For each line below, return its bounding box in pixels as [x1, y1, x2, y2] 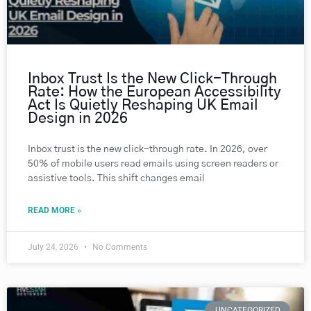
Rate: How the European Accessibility [28, 85, 281, 100]
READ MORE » [28, 205, 81, 216]
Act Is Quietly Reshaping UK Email [28, 98, 258, 113]
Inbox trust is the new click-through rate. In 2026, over [28, 144, 267, 155]
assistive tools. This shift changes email [28, 174, 205, 184]
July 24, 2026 [28, 242, 81, 253]
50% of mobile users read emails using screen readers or [28, 159, 278, 169]
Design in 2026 [28, 111, 128, 126]
